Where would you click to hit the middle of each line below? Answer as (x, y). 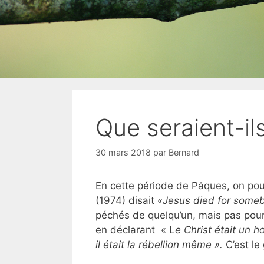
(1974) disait (126, 200)
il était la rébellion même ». (161, 244)
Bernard (184, 152)
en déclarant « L (135, 230)
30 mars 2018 (123, 152)
